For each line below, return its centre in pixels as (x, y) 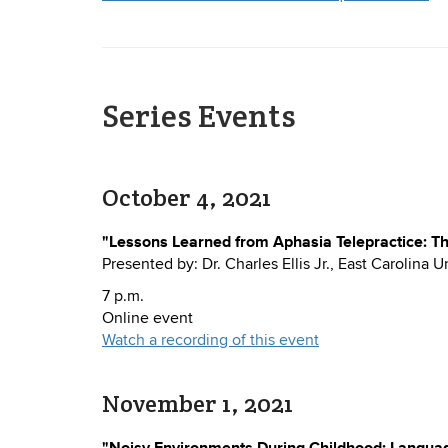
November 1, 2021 (197, 404)
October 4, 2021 (186, 198)
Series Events (199, 115)
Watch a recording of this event (210, 340)
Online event (147, 318)
